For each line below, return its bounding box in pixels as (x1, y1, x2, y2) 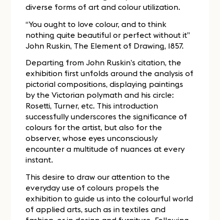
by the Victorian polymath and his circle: (26, 90, 174, 100)
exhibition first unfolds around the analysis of (26, 68, 194, 79)
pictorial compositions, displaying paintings (26, 79, 184, 89)
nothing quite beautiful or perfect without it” (26, 29, 191, 40)
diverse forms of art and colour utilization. (26, 1, 181, 12)
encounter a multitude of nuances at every (26, 144, 185, 154)
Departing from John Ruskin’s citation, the (26, 57, 182, 68)
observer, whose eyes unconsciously (26, 133, 158, 143)
